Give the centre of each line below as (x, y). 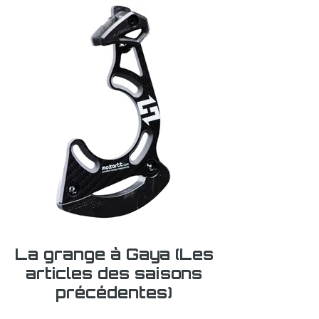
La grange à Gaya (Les (95, 253)
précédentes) (114, 292)
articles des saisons (114, 273)
